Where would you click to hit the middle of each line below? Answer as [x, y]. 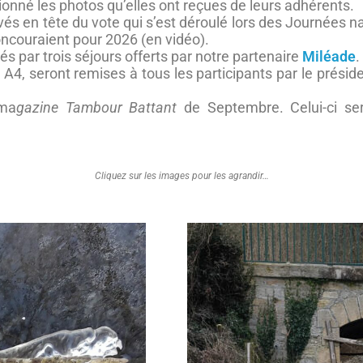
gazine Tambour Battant [97, 107]
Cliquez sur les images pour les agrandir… [181, 176]
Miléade [329, 56]
